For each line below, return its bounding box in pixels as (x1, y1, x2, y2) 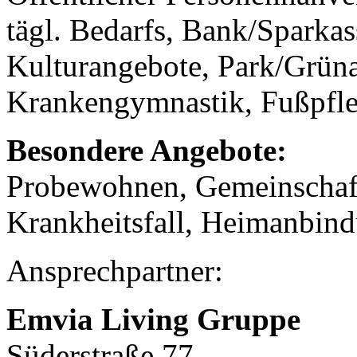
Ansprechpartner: (6, 253, 223, 288)
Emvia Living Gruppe (6, 302, 300, 337)
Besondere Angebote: (6, 133, 287, 168)
